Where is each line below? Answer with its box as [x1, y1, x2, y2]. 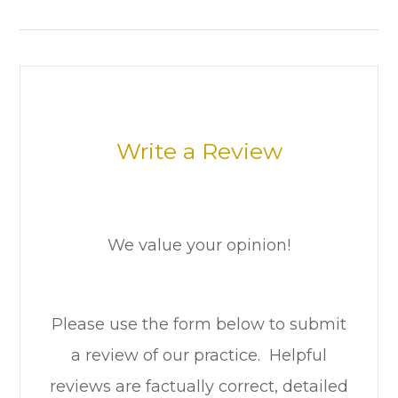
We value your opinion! [107, 235, 291, 256]
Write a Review [115, 138, 283, 165]
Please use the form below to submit [52, 314, 346, 335]
